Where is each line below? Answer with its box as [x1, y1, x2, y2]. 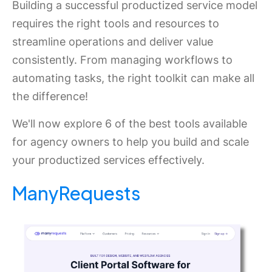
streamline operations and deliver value [12, 35, 213, 48]
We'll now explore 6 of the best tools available [12, 117, 247, 130]
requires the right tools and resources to [12, 17, 219, 30]
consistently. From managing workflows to [12, 53, 233, 66]
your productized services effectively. [12, 154, 205, 166]
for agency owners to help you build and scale [12, 135, 249, 148]
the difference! [12, 90, 88, 103]
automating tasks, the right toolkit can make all [12, 72, 254, 84]
